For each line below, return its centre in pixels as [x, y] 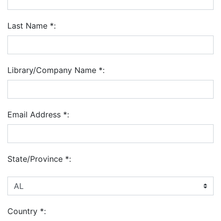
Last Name [29, 26]
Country [24, 211]
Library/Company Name [53, 70]
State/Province [36, 159]
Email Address [35, 114]
